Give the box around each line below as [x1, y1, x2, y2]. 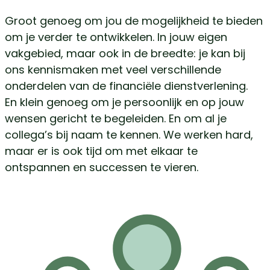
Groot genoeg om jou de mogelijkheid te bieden [5, 13, 263, 29]
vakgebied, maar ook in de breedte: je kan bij [5, 46, 245, 61]
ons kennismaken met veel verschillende [5, 62, 221, 78]
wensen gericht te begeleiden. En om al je [5, 111, 227, 127]
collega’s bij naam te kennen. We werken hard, [5, 127, 253, 143]
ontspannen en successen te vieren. [5, 160, 198, 175]
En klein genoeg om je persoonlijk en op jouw [5, 95, 244, 110]
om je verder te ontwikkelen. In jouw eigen [5, 30, 227, 45]
